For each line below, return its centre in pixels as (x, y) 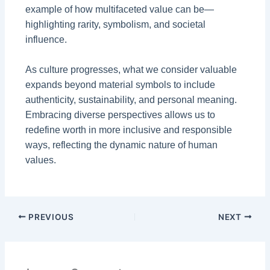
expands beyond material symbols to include (121, 85)
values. (41, 160)
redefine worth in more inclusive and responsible (129, 130)
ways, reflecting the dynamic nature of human (122, 145)
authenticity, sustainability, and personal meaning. (131, 100)
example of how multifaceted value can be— (120, 9)
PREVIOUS (50, 217)
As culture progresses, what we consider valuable (131, 70)
